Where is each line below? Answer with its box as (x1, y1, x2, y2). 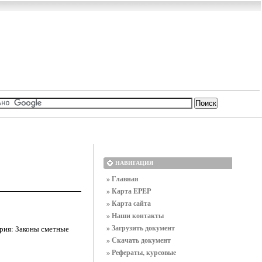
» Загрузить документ (106, 223, 175, 233)
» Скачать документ (106, 235, 171, 245)
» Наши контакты (106, 211, 164, 220)
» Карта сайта (106, 198, 151, 208)
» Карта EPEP (106, 186, 151, 196)
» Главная (106, 174, 139, 184)
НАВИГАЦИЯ (115, 160, 153, 166)
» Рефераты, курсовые (106, 247, 176, 257)
